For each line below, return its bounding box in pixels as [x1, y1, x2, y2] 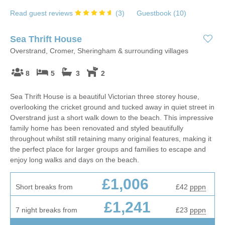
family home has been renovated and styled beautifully [10, 124, 183, 132]
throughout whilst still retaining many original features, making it [10, 134, 211, 143]
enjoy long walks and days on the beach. [10, 155, 139, 164]
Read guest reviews [10, 9, 75, 17]
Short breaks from [16, 182, 73, 191]
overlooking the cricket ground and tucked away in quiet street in [10, 102, 214, 111]
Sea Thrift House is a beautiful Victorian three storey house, [10, 92, 199, 100]
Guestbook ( [137, 9, 176, 17]
